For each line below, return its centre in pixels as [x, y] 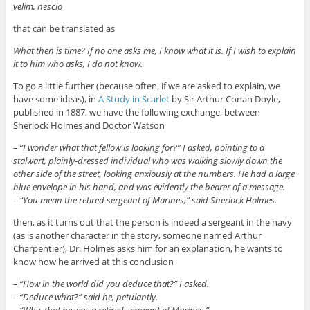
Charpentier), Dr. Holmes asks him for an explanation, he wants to [148, 248]
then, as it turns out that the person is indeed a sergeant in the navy [152, 222]
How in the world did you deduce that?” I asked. [116, 283]
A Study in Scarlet [134, 99]
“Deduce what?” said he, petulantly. [88, 297]
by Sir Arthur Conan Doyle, [225, 99]
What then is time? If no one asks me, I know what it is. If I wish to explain [154, 50]
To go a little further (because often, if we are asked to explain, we [146, 85]
